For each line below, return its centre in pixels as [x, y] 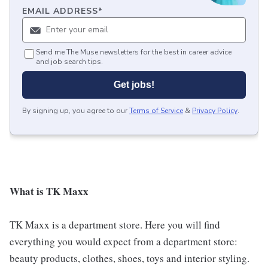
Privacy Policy [215, 111]
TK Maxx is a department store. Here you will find [115, 225]
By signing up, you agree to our [75, 111]
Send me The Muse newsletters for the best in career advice [134, 52]
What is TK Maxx [49, 191]
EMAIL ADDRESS [60, 11]
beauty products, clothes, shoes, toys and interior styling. [130, 258]
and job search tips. [69, 62]
